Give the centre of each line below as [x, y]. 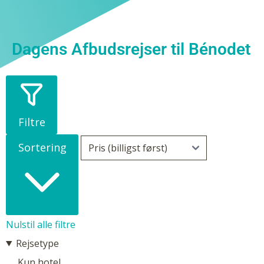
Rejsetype [37, 243]
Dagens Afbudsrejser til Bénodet [131, 49]
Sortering [42, 147]
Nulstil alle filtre [41, 224]
